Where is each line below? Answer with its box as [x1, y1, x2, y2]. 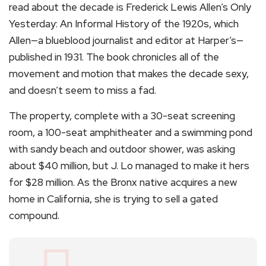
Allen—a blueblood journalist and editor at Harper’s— [9, 33, 243, 47]
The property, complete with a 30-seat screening [9, 109, 235, 122]
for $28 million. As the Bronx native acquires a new [9, 175, 237, 189]
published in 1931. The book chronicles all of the [9, 50, 219, 64]
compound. [9, 208, 59, 222]
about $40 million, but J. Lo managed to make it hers [9, 159, 249, 172]
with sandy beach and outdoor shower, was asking [9, 142, 235, 156]
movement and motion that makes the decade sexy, [9, 66, 249, 80]
